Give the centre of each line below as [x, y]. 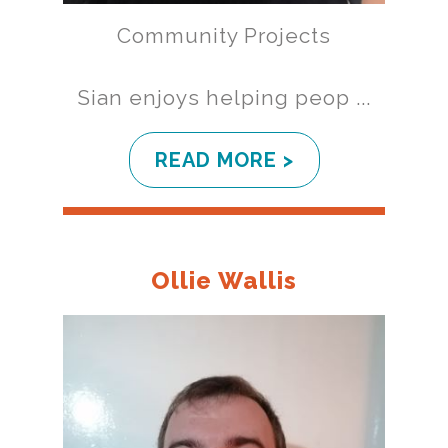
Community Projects [224, 35]
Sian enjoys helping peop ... [224, 97]
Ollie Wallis [224, 280]
